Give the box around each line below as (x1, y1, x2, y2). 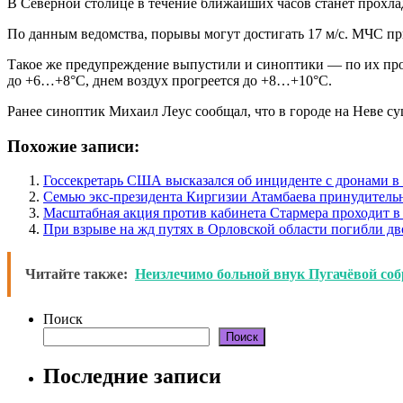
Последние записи (43, 364, 221, 389)
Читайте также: (25, 266, 128, 282)
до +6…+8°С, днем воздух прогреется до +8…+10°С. (7, 72, 332, 88)
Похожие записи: (7, 136, 139, 156)
